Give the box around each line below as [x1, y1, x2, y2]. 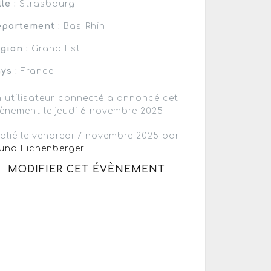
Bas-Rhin [60, 21, 106, 31]
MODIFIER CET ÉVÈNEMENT [8, 163, 166, 175]
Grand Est [28, 44, 81, 53]
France [18, 66, 54, 76]
